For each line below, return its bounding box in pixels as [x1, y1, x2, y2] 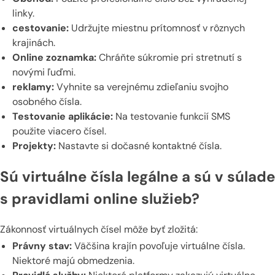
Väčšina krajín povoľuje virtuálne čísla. [72, 239, 245, 253]
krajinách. [12, 36, 55, 50]
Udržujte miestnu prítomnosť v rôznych [69, 21, 245, 35]
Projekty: [12, 139, 56, 153]
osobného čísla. [12, 95, 82, 109]
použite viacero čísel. [12, 125, 106, 138]
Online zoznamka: [12, 51, 96, 64]
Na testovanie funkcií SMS [113, 110, 230, 123]
